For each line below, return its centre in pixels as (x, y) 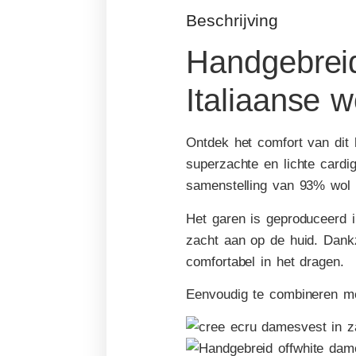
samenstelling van (243, 186)
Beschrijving (232, 21)
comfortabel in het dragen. (265, 261)
